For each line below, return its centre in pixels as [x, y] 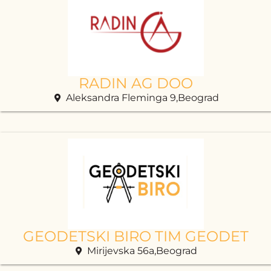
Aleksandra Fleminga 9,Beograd [142, 98]
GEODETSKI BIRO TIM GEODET [135, 236]
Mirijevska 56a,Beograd [142, 251]
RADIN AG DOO [135, 83]
